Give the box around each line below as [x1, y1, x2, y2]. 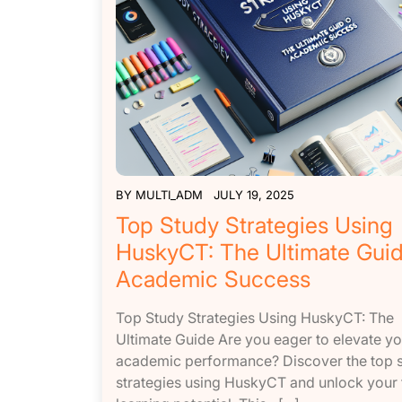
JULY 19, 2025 [214, 187, 294, 202]
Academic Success [116, 265, 310, 293]
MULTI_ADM [135, 187, 203, 202]
